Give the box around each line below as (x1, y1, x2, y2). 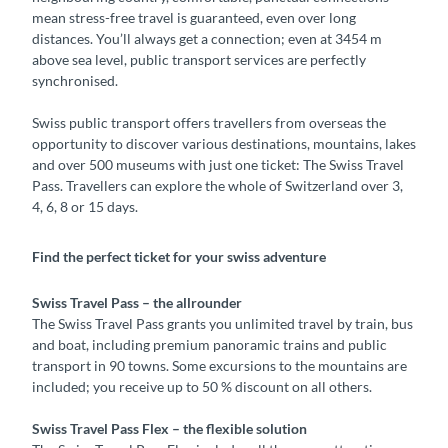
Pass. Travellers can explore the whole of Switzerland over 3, (32, 177, 403, 195)
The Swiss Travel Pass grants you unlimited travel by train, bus (32, 315, 413, 333)
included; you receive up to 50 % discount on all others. (32, 378, 372, 396)
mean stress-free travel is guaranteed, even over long (32, 9, 356, 27)
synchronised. (32, 72, 118, 90)
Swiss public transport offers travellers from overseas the (32, 114, 386, 132)
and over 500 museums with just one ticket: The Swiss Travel (32, 156, 404, 174)
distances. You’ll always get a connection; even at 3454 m (32, 30, 382, 48)
